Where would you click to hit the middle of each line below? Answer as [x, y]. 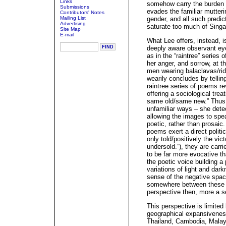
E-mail [67, 35]
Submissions [74, 7]
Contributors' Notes [82, 12]
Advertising [73, 23]
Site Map [70, 29]
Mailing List [73, 18]
